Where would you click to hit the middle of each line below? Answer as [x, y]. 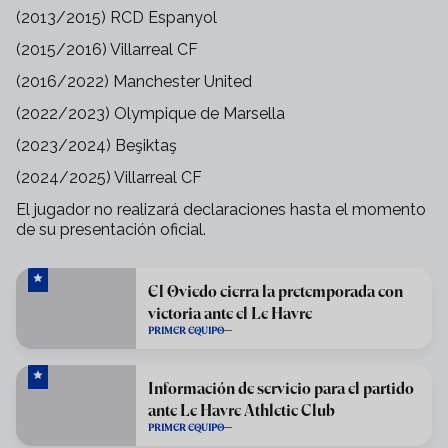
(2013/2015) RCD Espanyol [116, 17]
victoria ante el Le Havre [230, 313]
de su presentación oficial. [111, 229]
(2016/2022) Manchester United [134, 81]
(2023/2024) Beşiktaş [96, 145]
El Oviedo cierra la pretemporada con [275, 291]
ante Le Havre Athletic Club [241, 410]
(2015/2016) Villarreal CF [107, 49]
